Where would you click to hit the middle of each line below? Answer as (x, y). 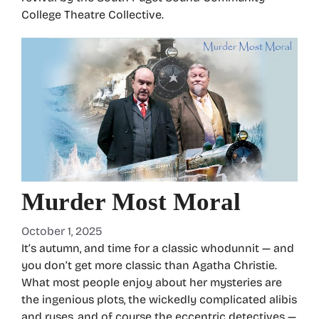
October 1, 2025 (62, 231)
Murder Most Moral (131, 202)
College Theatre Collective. (93, 15)
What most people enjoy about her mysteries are (152, 283)
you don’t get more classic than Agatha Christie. (149, 266)
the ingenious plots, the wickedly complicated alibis (159, 300)
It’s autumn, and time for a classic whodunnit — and (158, 249)
